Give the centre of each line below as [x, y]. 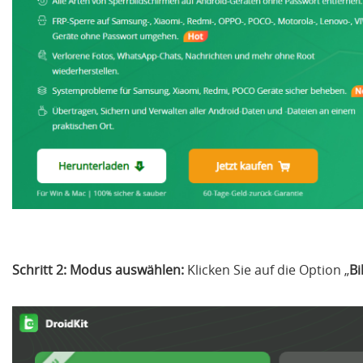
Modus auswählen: [127, 269]
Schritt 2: [39, 269]
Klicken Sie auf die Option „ [267, 269]
